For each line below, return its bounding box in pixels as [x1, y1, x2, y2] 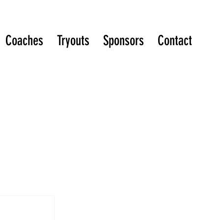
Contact [157, 32, 192, 49]
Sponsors [103, 32, 144, 49]
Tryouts [56, 32, 89, 49]
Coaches [5, 32, 43, 49]
